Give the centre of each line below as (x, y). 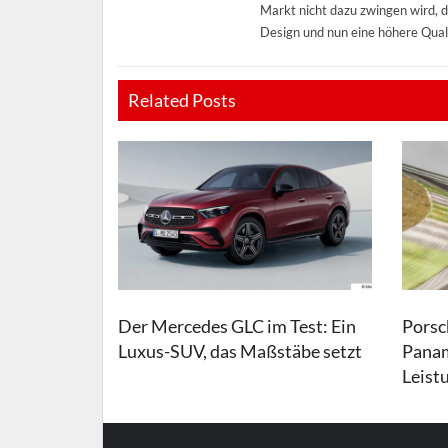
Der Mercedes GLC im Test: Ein (237, 326)
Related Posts (182, 99)
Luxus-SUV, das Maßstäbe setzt (240, 351)
